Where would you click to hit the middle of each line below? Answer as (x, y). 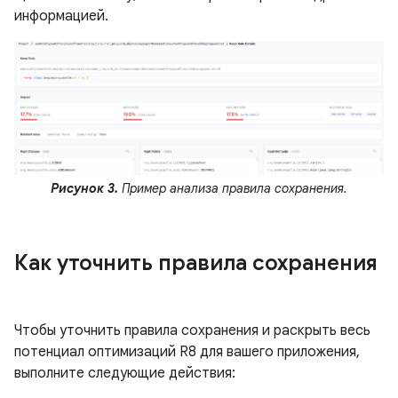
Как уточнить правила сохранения (196, 263)
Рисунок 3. (84, 188)
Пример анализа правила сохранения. (233, 188)
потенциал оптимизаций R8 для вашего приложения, (187, 351)
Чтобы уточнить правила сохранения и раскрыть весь (192, 330)
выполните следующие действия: (125, 373)
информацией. (61, 16)
